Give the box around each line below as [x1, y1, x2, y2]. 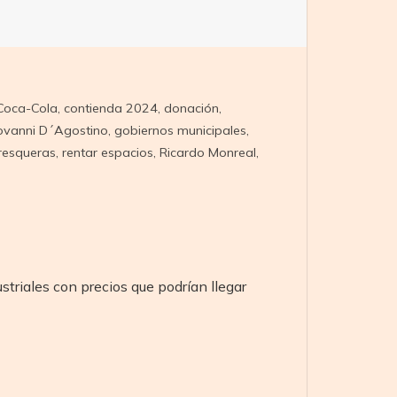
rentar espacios [61, 144, 153, 160]
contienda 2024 [63, 99, 158, 116]
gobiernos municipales [113, 121, 246, 138]
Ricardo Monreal [159, 144, 256, 160]
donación [163, 99, 219, 116]
